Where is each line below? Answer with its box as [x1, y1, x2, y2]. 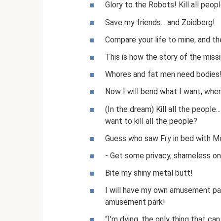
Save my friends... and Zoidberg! [105, 17, 215, 27]
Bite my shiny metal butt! [105, 168, 193, 178]
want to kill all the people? [105, 116, 197, 126]
